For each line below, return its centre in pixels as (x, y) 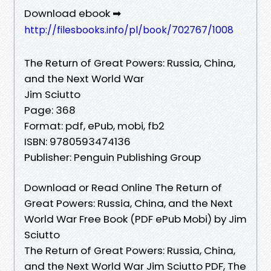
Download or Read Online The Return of (123, 187)
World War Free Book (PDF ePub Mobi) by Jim (135, 219)
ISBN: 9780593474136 (77, 141)
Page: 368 (50, 110)
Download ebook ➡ (73, 13)
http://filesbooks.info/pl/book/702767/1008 (129, 30)
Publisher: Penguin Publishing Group (113, 157)
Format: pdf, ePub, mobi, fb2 (94, 126)
